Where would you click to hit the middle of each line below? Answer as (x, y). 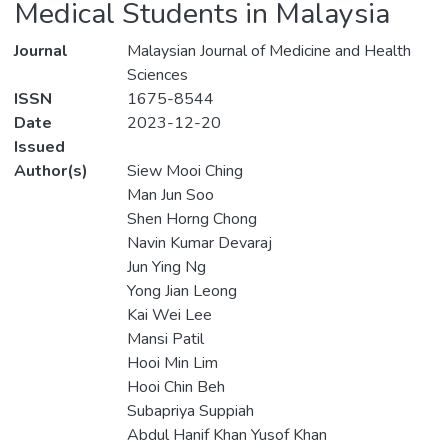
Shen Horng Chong (191, 219)
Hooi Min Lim (172, 363)
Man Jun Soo (170, 195)
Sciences (157, 75)
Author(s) (51, 171)
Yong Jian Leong (181, 291)
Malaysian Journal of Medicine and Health (268, 51)
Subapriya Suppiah (190, 411)
